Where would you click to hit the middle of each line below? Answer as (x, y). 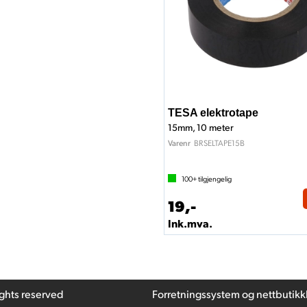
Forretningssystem (196, 294)
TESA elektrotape (213, 113)
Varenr (179, 143)
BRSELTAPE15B (219, 143)
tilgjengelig (214, 179)
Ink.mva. (190, 223)
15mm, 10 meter (201, 127)
